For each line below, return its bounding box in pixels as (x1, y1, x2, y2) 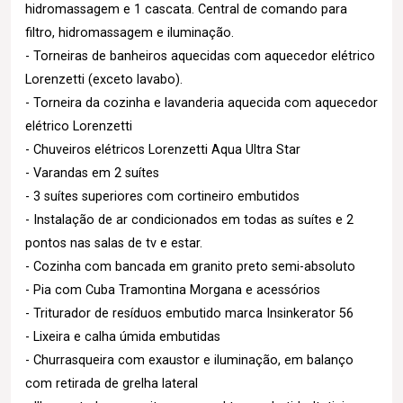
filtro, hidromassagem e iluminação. (25, 25, 234, 40)
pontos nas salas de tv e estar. (25, 236, 202, 251)
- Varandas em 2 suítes (25, 166, 159, 181)
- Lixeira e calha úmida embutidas (25, 329, 220, 345)
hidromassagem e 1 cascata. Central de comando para (25, 2, 347, 17)
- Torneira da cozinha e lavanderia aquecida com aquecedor (25, 95, 378, 111)
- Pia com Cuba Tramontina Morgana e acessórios (25, 282, 320, 298)
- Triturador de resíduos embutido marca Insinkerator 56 (25, 306, 354, 321)
